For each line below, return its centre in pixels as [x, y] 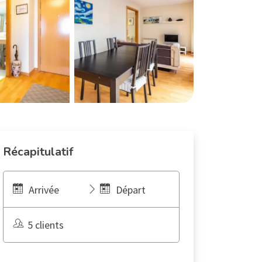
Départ [130, 190]
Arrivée [44, 190]
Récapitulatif [38, 152]
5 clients [46, 225]
